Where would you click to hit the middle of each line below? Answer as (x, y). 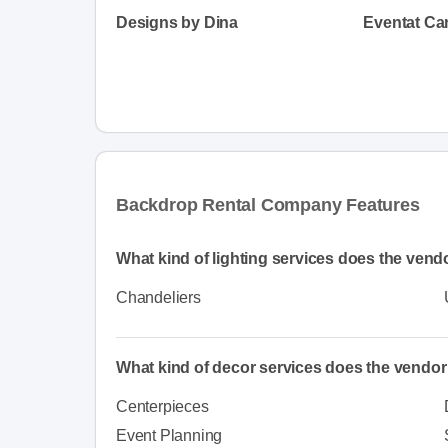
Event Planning (169, 435)
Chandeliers (158, 297)
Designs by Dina (177, 22)
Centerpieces (162, 406)
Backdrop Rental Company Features (268, 204)
